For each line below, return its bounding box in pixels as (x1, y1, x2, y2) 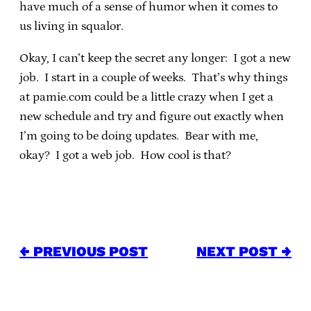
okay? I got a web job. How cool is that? (19, 148, 231, 162)
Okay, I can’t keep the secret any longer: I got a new (19, 51, 291, 65)
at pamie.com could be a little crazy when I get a (19, 90, 274, 104)
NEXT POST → (196, 242, 292, 260)
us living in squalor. (19, 19, 124, 33)
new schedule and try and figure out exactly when (19, 109, 284, 124)
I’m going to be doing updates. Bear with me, (19, 128, 258, 143)
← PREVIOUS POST (19, 242, 148, 260)
